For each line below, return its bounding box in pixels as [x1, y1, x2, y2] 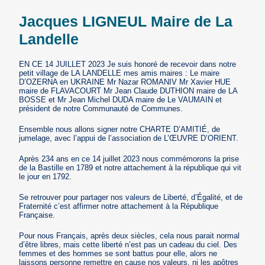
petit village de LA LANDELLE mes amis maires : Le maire [19, 69, 220, 78]
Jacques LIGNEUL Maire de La [19, 13, 233, 30]
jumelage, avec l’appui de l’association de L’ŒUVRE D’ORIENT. [19, 134, 239, 143]
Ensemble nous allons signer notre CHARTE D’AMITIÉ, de [19, 125, 221, 134]
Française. [19, 211, 56, 220]
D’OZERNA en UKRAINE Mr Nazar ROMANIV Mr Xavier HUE [19, 77, 231, 87]
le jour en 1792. [19, 172, 72, 182]
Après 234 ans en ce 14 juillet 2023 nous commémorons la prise [19, 154, 240, 164]
